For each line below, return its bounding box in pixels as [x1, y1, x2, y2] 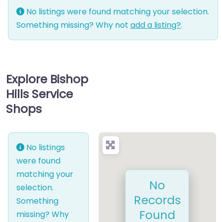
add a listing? [130, 19, 181, 31]
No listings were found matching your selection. [24, 6, 209, 18]
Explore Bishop [6, 71, 88, 88]
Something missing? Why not [16, 19, 130, 31]
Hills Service [6, 86, 73, 103]
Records [133, 191, 181, 208]
